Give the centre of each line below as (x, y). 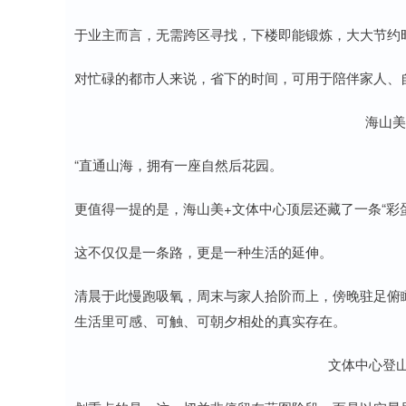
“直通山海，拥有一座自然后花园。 (179, 164)
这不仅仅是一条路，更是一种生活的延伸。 (203, 251)
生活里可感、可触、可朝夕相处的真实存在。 (210, 320)
